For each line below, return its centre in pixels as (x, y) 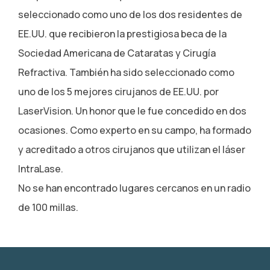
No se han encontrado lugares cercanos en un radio (134, 188)
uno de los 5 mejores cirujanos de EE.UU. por (118, 92)
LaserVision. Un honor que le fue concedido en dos (132, 111)
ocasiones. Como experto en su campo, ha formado (135, 130)
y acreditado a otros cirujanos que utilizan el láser (132, 150)
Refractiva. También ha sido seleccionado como (126, 73)
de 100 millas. (48, 208)
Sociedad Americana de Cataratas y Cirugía (117, 53)
